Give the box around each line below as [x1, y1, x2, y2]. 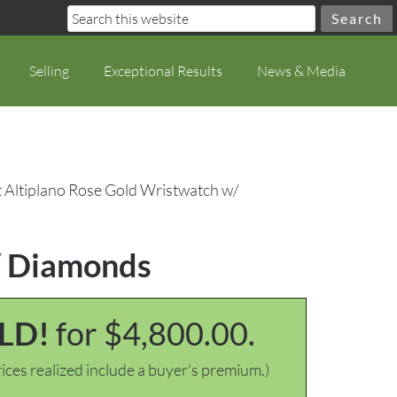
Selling [29, 62, 69, 80]
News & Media [257, 62, 346, 80]
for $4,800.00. [55, 314, 255, 353]
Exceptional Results [104, 62, 222, 80]
